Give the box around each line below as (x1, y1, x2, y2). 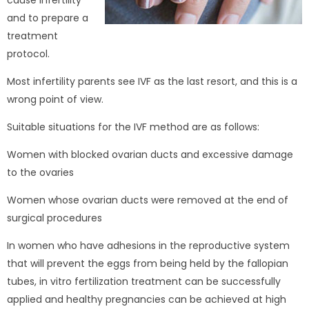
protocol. (7, 47, 50, 61)
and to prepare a (7, 11, 88, 25)
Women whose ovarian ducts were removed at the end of (7, 193, 288, 207)
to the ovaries (7, 166, 74, 179)
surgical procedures (7, 211, 102, 225)
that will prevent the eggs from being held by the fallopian (7, 257, 288, 270)
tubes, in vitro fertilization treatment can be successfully (7, 275, 281, 288)
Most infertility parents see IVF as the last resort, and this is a (7, 74, 297, 88)
